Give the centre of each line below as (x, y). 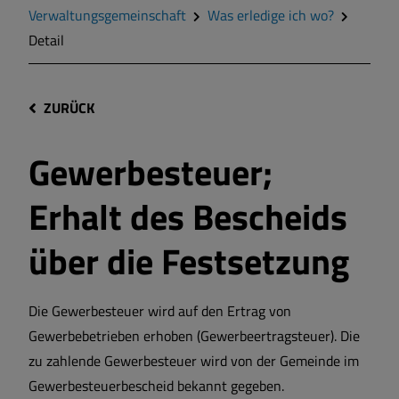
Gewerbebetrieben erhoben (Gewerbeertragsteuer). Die (194, 336)
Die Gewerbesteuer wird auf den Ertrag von (160, 311)
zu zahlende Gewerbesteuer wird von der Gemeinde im (194, 361)
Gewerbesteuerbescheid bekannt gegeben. (156, 386)
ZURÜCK (69, 107)
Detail (46, 40)
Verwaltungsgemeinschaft (107, 15)
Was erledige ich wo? (271, 15)
